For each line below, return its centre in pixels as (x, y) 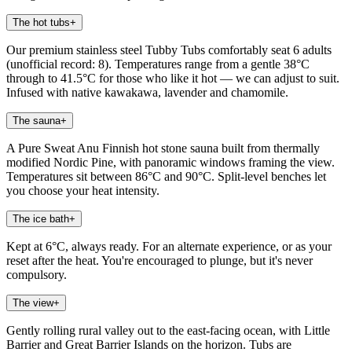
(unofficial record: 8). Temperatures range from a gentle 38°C (158, 64)
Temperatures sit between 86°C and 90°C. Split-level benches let (166, 176)
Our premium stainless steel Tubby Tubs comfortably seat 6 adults (169, 49)
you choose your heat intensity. (83, 190)
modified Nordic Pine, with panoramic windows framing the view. (170, 162)
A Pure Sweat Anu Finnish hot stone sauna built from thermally (163, 148)
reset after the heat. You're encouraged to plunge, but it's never (159, 260)
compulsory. (37, 274)
